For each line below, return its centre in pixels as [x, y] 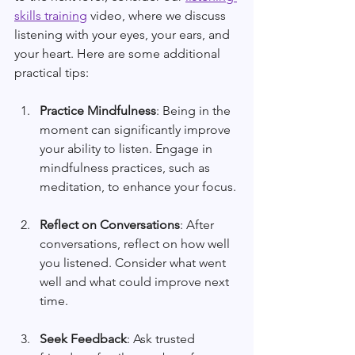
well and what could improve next [136, 281]
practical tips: [52, 72]
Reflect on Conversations [110, 224]
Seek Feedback [83, 338]
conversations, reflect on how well [136, 243]
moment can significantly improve [137, 129]
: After [198, 224]
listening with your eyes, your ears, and [124, 34]
